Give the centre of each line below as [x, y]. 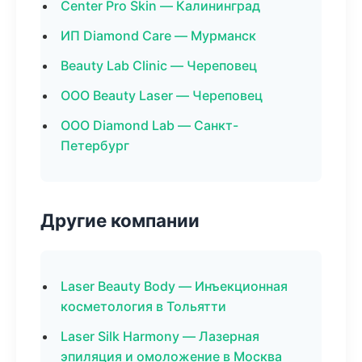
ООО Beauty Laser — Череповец [162, 95]
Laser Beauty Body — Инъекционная [174, 286]
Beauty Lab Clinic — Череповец [159, 65]
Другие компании [120, 220]
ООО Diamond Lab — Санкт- [149, 125]
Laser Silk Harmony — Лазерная [160, 336]
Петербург [95, 145]
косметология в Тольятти [143, 306]
